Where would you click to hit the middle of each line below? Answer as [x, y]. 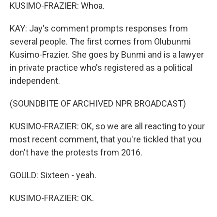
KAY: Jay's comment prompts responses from [99, 28]
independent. [35, 81]
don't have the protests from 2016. [76, 152]
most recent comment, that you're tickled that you [106, 139]
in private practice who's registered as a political [101, 68]
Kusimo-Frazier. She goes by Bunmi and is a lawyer [107, 54]
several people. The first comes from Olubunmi [100, 41]
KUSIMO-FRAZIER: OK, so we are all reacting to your [107, 126]
